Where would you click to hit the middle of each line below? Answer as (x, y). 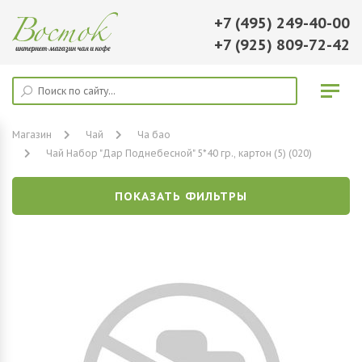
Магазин (32, 135)
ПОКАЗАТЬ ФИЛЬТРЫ (181, 196)
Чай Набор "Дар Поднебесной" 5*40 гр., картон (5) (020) (179, 153)
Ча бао (154, 135)
